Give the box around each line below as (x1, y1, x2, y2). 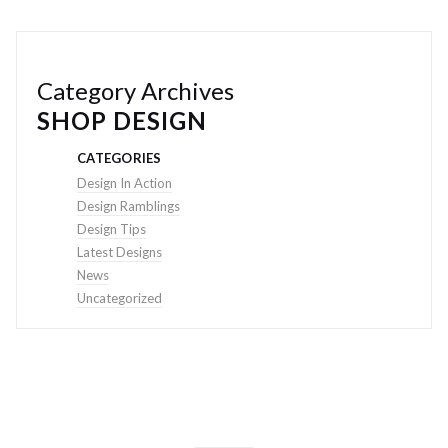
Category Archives (37, 75, 234, 105)
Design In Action (77, 174, 172, 191)
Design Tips (77, 220, 146, 237)
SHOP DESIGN (37, 105, 207, 135)
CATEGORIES (77, 149, 162, 166)
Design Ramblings (77, 197, 180, 214)
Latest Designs (77, 243, 162, 260)
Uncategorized (77, 289, 162, 306)
